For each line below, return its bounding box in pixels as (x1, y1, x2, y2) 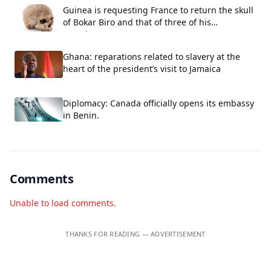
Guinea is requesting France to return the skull (63, 4, 253, 16)
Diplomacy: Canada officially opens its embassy (63, 97, 254, 109)
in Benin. (63, 109, 99, 121)
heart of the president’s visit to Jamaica (63, 62, 221, 74)
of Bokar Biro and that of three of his (63, 16, 211, 28)
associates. (63, 28, 107, 40)
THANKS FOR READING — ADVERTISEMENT (65, 229, 206, 238)
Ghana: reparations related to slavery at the (63, 50, 240, 62)
